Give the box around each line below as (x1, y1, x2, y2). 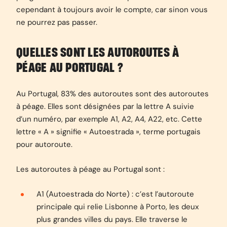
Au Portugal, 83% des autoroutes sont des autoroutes (16, 89, 209, 99)
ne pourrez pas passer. (16, 17, 99, 27)
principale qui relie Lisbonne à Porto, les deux (36, 202, 199, 212)
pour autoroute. (16, 139, 72, 149)
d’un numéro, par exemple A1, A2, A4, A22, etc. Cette (16, 114, 202, 124)
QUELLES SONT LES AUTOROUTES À (16, 46, 179, 59)
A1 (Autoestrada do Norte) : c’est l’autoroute (36, 189, 194, 199)
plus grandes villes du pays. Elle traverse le (36, 214, 187, 224)
